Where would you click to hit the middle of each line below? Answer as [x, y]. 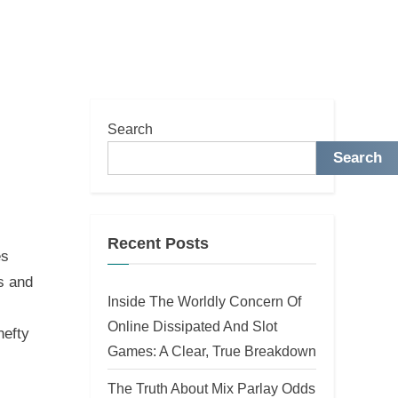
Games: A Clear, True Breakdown [212, 350]
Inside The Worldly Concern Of [204, 301]
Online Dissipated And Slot [192, 326]
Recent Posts [158, 244]
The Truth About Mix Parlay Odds [211, 388]
